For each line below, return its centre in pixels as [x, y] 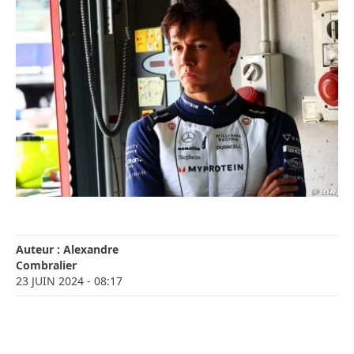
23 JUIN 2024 [50, 281]
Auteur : [40, 250]
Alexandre [91, 250]
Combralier [46, 265]
